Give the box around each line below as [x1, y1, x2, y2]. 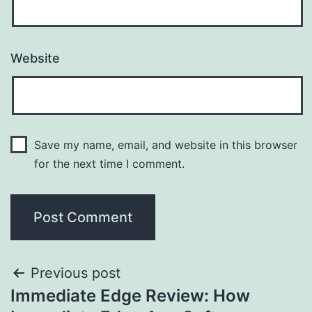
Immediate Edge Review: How [10, 286, 250, 306]
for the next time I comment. [33, 157, 185, 171]
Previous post [31, 265, 120, 282]
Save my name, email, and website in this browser [33, 138, 297, 153]
